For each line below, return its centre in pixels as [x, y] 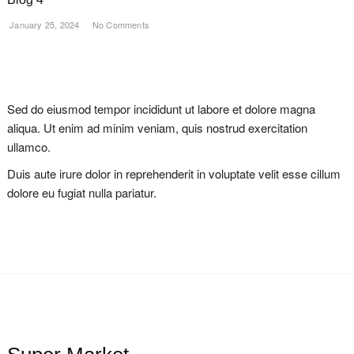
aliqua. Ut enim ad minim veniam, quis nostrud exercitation [157, 128]
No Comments [119, 24]
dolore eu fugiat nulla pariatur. [81, 192]
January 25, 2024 [43, 24]
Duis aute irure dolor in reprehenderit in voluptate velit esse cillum [173, 173]
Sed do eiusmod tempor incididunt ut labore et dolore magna [161, 109]
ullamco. [28, 147]
